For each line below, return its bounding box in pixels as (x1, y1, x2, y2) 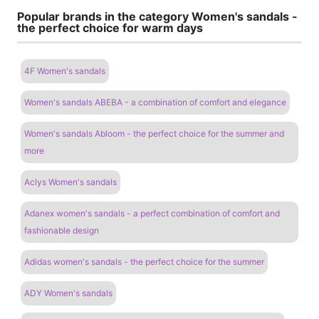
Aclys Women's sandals (24, 177, 117, 188)
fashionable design (24, 225, 99, 236)
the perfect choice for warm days (17, 20, 203, 35)
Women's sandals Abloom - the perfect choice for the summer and (24, 128, 284, 140)
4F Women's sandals (24, 66, 105, 77)
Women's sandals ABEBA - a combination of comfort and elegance (24, 97, 286, 108)
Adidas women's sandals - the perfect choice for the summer (24, 256, 264, 268)
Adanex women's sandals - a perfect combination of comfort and (24, 208, 280, 219)
